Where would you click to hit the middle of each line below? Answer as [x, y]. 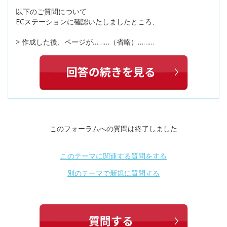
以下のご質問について [51, 12]
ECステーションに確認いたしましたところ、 [87, 22]
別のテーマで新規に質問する [113, 173]
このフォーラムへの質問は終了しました [113, 128]
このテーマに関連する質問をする [113, 156]
